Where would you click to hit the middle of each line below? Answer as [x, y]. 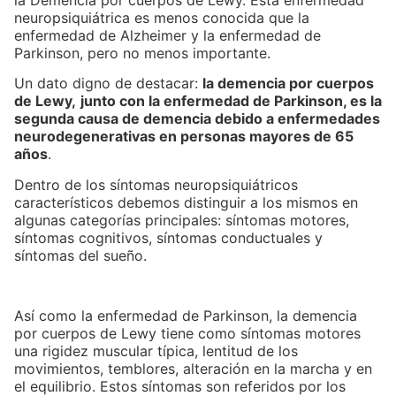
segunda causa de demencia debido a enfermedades [197, 119]
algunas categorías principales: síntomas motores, [182, 220]
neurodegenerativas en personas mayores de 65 [184, 137]
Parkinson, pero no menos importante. [145, 53]
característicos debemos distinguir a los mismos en [186, 202]
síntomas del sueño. [83, 255]
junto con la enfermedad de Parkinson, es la [231, 101]
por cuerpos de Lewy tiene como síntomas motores [187, 334]
